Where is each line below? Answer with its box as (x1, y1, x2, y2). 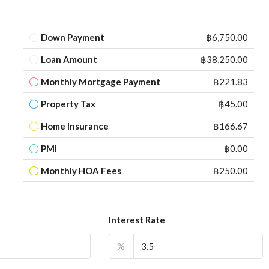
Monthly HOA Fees (41, 165, 122, 176)
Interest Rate (108, 214, 165, 225)
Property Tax (41, 98, 96, 109)
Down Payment (41, 32, 105, 43)
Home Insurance (41, 121, 109, 131)
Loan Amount (41, 54, 98, 65)
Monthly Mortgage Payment (41, 76, 161, 87)
